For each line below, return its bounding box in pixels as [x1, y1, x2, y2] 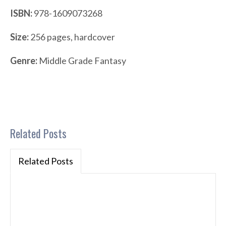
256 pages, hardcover [29, 31, 115, 43]
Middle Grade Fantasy [37, 55, 126, 67]
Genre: [10, 55, 37, 67]
